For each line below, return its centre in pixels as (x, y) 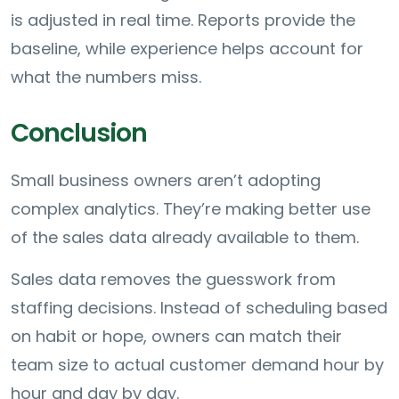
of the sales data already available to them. (187, 237)
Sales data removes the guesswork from (173, 279)
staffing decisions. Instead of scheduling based (199, 307)
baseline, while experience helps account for (187, 48)
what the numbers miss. (108, 77)
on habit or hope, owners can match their (176, 336)
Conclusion (79, 133)
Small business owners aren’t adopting (166, 180)
